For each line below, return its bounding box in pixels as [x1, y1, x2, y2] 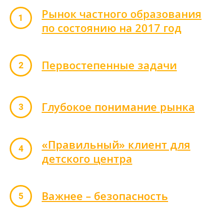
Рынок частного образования [42, 6, 201, 21]
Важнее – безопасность [42, 188, 168, 203]
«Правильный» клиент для [42, 137, 190, 152]
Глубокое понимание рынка [42, 99, 195, 114]
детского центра [42, 151, 132, 166]
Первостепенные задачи [42, 57, 177, 72]
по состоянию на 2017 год [42, 20, 182, 35]
